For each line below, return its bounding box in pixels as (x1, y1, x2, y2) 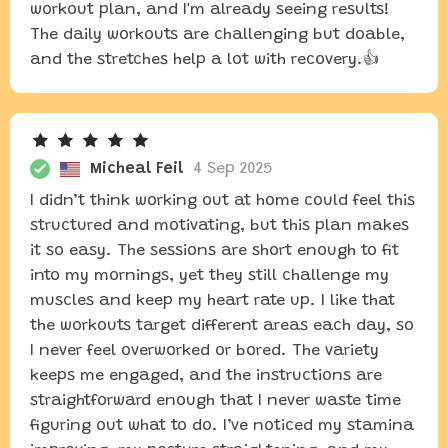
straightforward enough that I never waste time (30, 393, 401, 409)
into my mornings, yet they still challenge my (30, 268, 389, 284)
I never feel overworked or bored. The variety (30, 343, 379, 359)
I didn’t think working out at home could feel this (30, 193, 415, 209)
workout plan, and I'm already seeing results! (30, 2, 390, 18)
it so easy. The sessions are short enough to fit (30, 243, 399, 259)
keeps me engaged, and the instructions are (30, 368, 382, 384)
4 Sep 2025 (193, 161, 272, 177)
